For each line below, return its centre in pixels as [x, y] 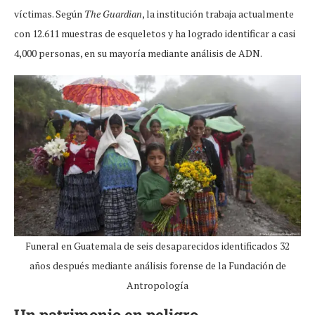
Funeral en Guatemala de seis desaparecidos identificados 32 [157, 246]
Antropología [157, 285]
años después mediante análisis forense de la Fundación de [157, 266]
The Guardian [113, 13]
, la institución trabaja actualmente [218, 13]
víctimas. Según [49, 13]
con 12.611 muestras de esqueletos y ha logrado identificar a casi [155, 33]
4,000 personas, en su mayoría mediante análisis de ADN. [138, 53]
